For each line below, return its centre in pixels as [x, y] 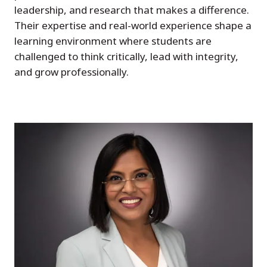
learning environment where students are [113, 41]
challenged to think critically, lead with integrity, [126, 56]
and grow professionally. [72, 72]
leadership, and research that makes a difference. [132, 10]
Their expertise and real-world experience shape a [133, 25]
